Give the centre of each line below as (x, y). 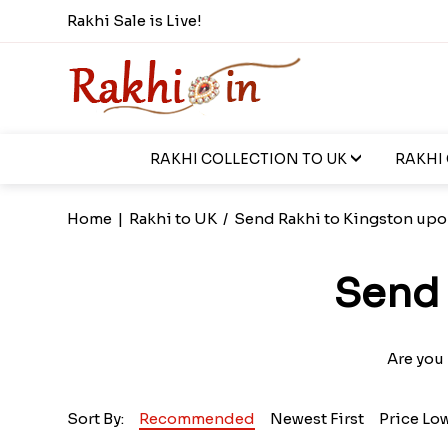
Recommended (197, 418)
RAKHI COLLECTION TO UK (248, 159)
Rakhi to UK (173, 218)
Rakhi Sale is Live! (135, 20)
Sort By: (96, 418)
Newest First (317, 418)
